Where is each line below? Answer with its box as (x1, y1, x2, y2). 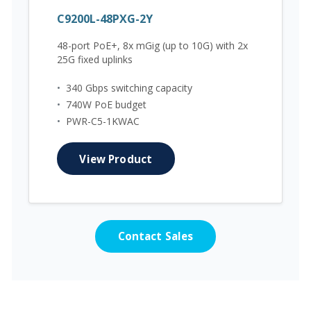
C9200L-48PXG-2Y (57, 10, 153, 26)
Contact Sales (117, 229, 194, 244)
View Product (79, 151, 153, 166)
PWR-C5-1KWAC (66, 115, 140, 128)
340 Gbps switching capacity (66, 81, 192, 95)
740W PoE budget (66, 98, 146, 112)
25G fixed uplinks (57, 52, 133, 66)
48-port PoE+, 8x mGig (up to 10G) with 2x (57, 38, 248, 52)
